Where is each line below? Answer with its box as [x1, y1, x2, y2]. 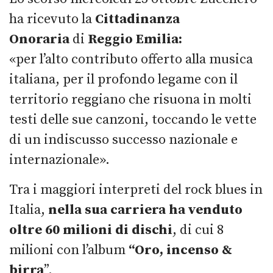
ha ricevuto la [9, 10, 95, 27]
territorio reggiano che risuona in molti [9, 91, 252, 108]
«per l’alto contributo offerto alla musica [9, 51, 253, 68]
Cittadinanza [95, 10, 180, 27]
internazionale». [9, 151, 110, 168]
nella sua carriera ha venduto [45, 201, 243, 218]
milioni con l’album [9, 241, 126, 258]
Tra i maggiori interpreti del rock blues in [9, 181, 263, 198]
